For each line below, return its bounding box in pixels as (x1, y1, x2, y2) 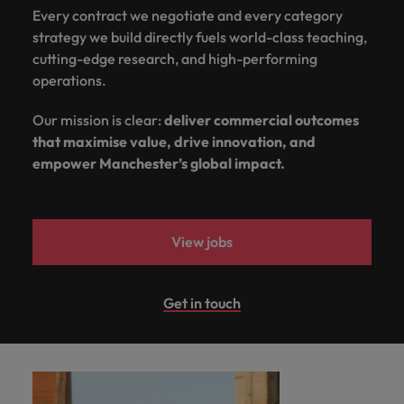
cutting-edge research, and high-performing (32, 49, 317, 68)
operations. (32, 70, 106, 89)
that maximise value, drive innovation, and (32, 132, 316, 151)
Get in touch (163, 293, 241, 312)
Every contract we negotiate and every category (32, 5, 343, 24)
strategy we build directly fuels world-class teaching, (32, 27, 367, 46)
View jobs (171, 232, 233, 251)
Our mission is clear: (32, 110, 164, 129)
